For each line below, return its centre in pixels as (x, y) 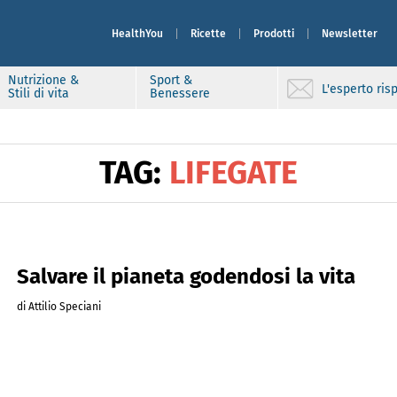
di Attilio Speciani (58, 307)
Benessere (180, 93)
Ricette (208, 33)
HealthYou (137, 33)
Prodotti (274, 33)
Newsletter (350, 33)
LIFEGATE (230, 173)
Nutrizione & (43, 80)
